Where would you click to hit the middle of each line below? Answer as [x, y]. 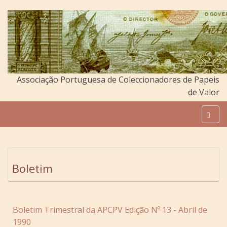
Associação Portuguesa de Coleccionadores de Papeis [118, 80]
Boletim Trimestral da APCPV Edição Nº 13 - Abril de [110, 210]
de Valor [204, 92]
